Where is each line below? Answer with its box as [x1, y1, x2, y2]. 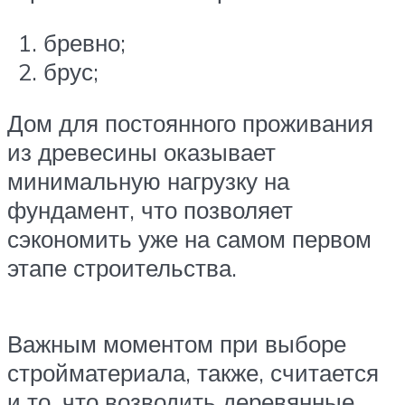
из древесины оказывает [7, 137, 276, 167]
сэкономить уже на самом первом [7, 224, 372, 254]
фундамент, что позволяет [7, 195, 293, 225]
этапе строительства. [7, 253, 237, 283]
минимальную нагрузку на [7, 166, 289, 196]
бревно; [43, 27, 126, 57]
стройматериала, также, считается [7, 357, 379, 387]
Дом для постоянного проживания [7, 108, 373, 138]
